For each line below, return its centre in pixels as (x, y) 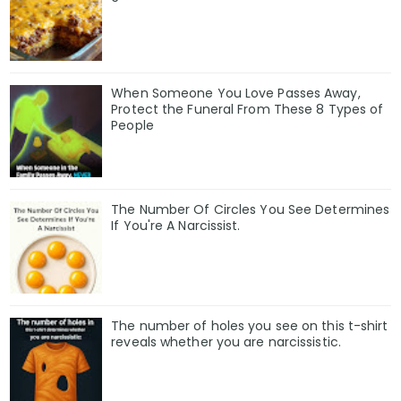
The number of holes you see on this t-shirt (250, 326)
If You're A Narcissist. (176, 226)
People (132, 126)
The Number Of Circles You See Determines (251, 210)
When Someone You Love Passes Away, (236, 94)
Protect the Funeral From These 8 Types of (247, 110)
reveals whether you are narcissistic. (226, 342)
